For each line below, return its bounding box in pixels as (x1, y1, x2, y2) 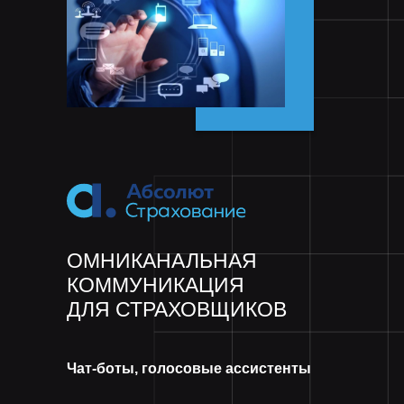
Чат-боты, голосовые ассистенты (67, 361, 311, 376)
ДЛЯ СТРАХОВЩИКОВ (67, 298, 287, 321)
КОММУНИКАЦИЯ (67, 273, 244, 297)
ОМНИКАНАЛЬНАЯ (67, 249, 257, 272)
